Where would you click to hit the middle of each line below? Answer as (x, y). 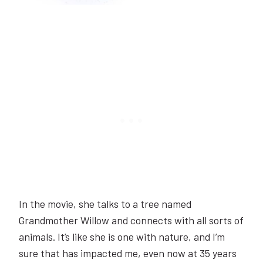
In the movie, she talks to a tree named (105, 203)
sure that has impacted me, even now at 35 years (128, 253)
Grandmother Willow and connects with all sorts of (131, 220)
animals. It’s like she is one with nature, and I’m (122, 236)
